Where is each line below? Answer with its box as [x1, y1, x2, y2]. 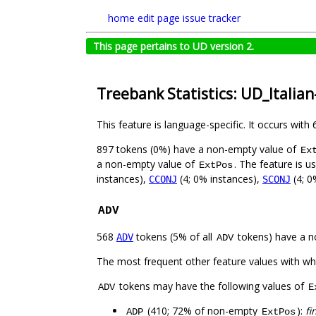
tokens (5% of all [133, 230, 215, 244]
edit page [138, 11, 180, 25]
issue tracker [183, 11, 241, 25]
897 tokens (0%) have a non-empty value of [97, 142, 299, 157]
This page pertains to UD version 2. [93, 39, 254, 53]
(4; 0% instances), [177, 172, 262, 186]
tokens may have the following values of [116, 279, 307, 293]
